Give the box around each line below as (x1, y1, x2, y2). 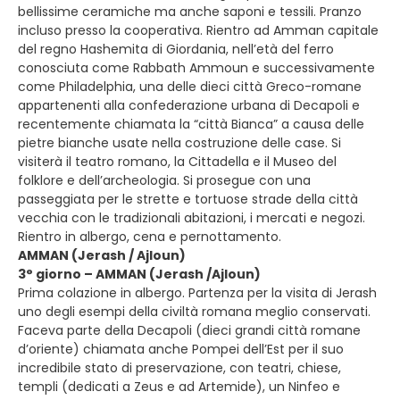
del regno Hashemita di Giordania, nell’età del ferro (18, 40, 334, 58)
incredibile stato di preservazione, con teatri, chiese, (18, 359, 341, 377)
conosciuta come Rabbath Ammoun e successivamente (18, 59, 375, 77)
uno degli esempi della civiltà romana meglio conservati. (18, 303, 371, 321)
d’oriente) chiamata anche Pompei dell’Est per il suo (18, 340, 344, 358)
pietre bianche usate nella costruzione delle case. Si (18, 134, 341, 152)
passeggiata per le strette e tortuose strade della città (18, 190, 358, 208)
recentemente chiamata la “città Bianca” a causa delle (18, 115, 364, 133)
